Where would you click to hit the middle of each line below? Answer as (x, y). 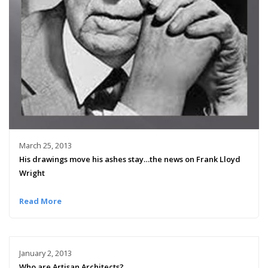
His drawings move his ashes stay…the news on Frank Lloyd (130, 159)
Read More (40, 201)
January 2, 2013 (45, 253)
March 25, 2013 (45, 146)
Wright (32, 173)
